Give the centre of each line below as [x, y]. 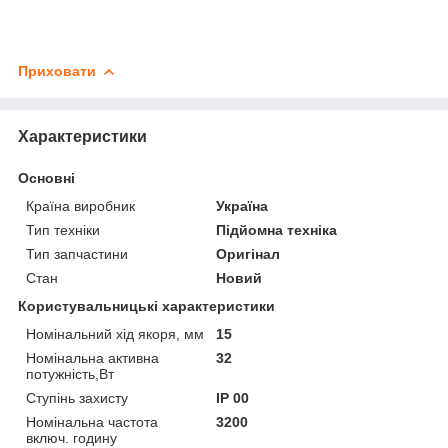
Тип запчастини [77, 253]
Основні [46, 177]
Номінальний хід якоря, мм [115, 333]
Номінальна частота [92, 421]
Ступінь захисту [77, 397]
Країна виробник [80, 205]
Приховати [57, 70]
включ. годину [71, 437]
